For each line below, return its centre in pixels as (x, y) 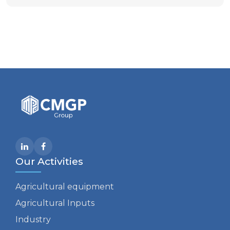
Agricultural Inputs (55, 203)
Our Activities (49, 161)
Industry (33, 219)
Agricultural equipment (65, 186)
